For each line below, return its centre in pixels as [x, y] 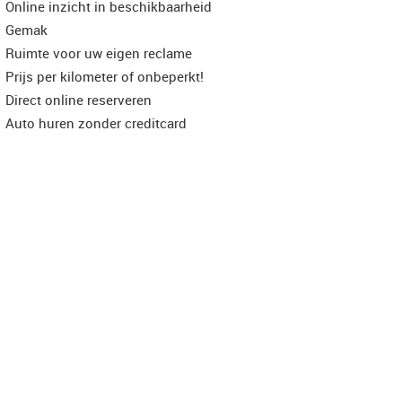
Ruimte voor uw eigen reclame [99, 53]
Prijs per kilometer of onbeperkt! [105, 76]
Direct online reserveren [79, 100]
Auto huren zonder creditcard [96, 123]
